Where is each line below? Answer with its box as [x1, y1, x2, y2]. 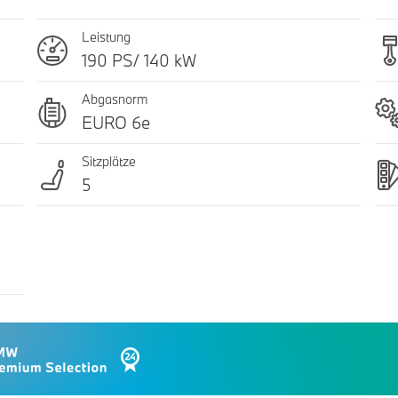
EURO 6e [81, 112, 150, 134]
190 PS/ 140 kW [81, 50, 196, 72]
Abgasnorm [81, 91, 147, 108]
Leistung [81, 28, 131, 46]
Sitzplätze [81, 153, 136, 171]
